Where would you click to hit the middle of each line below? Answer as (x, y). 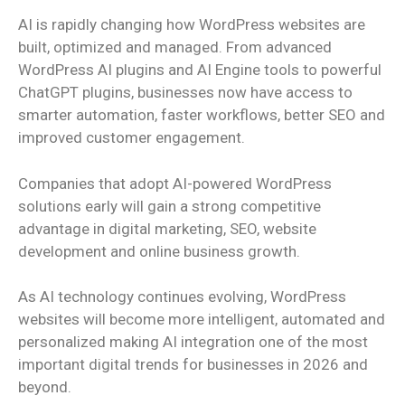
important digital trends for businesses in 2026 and (193, 364)
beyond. (45, 387)
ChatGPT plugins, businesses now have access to (185, 92)
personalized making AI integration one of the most (193, 342)
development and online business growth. (159, 251)
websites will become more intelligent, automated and (202, 319)
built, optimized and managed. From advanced (175, 47)
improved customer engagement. (132, 137)
